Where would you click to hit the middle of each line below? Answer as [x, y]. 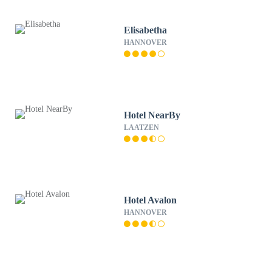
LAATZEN [142, 127]
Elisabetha [146, 30]
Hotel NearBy [152, 115]
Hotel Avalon [151, 200]
